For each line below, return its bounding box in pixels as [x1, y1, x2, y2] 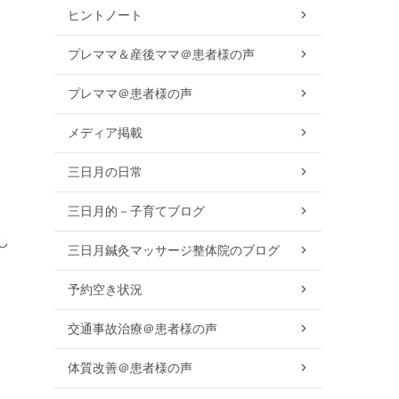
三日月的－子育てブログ [68, 204, 205, 219]
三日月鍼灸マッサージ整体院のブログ [68, 243, 280, 258]
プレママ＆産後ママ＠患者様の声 [68, 47, 255, 62]
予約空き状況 [68, 282, 142, 297]
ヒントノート [68, 8, 142, 23]
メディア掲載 [68, 126, 142, 141]
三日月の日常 [68, 165, 142, 180]
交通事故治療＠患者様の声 [68, 322, 217, 337]
